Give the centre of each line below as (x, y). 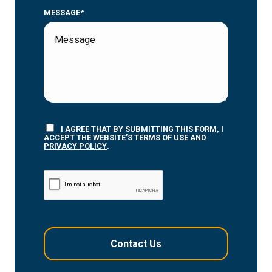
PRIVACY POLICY (75, 146)
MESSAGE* (64, 12)
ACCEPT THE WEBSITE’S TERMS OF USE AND (125, 137)
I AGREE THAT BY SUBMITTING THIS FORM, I (142, 129)
